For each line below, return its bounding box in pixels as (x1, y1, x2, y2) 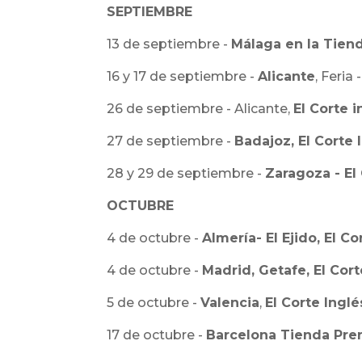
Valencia (200, 295, 259, 310)
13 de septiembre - (107, 36, 231, 52)
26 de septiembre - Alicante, (107, 101, 293, 116)
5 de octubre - (107, 295, 200, 310)
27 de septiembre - (107, 133, 234, 149)
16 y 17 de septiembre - (107, 69, 258, 84)
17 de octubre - (107, 327, 206, 343)
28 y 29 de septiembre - (107, 166, 265, 181)
